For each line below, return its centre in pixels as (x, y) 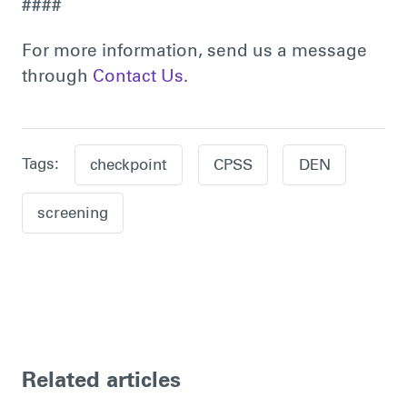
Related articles (101, 382)
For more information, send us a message (194, 52)
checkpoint (128, 166)
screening (73, 214)
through (57, 77)
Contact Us (138, 77)
